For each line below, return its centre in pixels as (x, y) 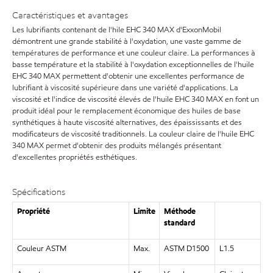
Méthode (179, 211)
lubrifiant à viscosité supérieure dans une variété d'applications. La (125, 88)
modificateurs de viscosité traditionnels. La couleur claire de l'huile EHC (133, 134)
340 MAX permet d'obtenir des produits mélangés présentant (117, 146)
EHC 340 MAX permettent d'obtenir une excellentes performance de (128, 76)
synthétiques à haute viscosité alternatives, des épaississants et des (127, 122)
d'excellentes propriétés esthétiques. (75, 157)
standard (179, 223)
